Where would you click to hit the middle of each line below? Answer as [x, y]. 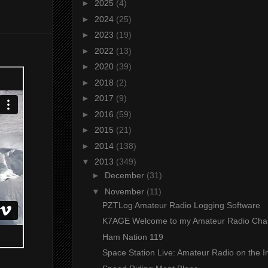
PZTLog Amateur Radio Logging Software [181, 205]
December [125, 176]
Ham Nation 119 [133, 237]
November [125, 191]
